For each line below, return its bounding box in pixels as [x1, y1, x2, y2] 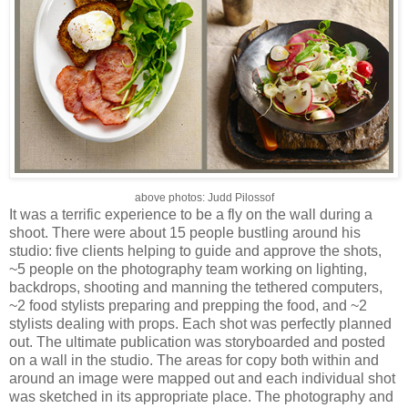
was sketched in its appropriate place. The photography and [9, 389, 393, 405]
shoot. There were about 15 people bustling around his [9, 225, 361, 241]
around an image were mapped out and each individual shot [9, 371, 395, 387]
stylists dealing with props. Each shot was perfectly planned [9, 316, 392, 332]
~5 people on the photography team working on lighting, [9, 261, 367, 278]
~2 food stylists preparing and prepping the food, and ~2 [9, 298, 367, 314]
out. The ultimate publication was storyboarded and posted [9, 334, 385, 351]
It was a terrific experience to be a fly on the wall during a [9, 207, 372, 223]
